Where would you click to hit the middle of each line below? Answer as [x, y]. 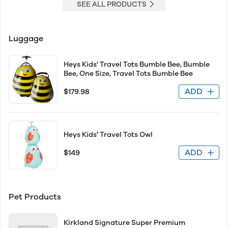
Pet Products [35, 197]
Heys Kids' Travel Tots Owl [108, 135]
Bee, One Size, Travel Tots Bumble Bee [128, 74]
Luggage [26, 38]
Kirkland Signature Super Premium [124, 223]
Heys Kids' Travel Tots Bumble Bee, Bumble [137, 64]
